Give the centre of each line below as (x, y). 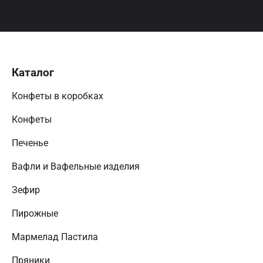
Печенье (31, 143)
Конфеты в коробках (59, 96)
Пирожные (36, 213)
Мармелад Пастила (56, 237)
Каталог (34, 73)
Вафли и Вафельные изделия (77, 166)
